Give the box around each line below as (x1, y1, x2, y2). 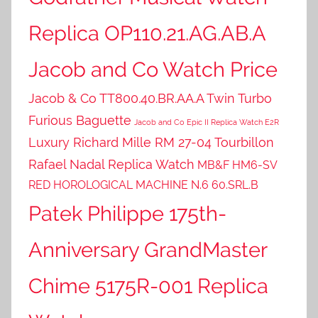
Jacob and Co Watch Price (28, 56, 278, 82)
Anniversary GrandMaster (28, 236, 267, 262)
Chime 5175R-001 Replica (28, 273, 268, 298)
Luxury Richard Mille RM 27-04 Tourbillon (28, 134, 274, 150)
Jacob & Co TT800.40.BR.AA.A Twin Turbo (28, 90, 272, 106)
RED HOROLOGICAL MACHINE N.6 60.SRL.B (28, 177, 258, 192)
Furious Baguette (28, 112, 131, 128)
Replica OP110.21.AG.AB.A (28, 20, 265, 45)
